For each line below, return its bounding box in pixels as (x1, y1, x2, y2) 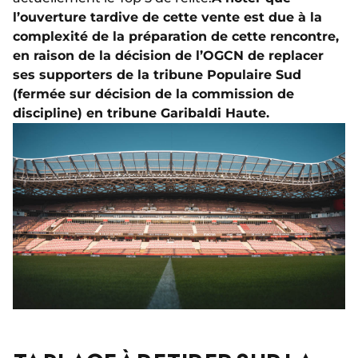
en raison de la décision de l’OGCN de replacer (13, 48, 324, 63)
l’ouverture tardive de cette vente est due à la (13, 10, 322, 25)
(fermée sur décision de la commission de (13, 86, 294, 101)
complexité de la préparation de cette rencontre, (13, 29, 339, 44)
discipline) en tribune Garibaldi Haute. (13, 105, 269, 121)
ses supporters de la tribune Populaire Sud (13, 67, 301, 82)
